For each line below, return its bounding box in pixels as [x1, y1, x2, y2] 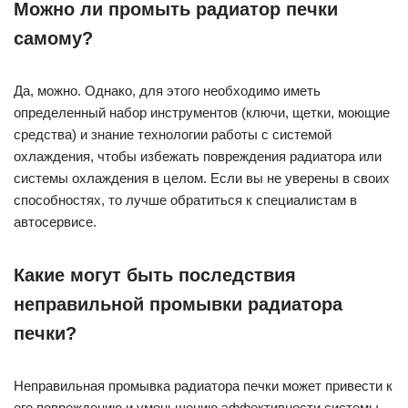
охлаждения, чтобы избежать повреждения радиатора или [14, 148, 382, 165]
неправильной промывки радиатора [14, 294, 342, 315]
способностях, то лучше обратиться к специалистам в [14, 192, 357, 209]
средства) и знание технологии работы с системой [14, 127, 331, 143]
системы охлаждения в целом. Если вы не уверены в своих [14, 170, 390, 187]
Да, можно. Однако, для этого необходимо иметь [14, 83, 321, 99]
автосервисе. [14, 214, 97, 230]
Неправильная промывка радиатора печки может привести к [14, 378, 393, 394]
